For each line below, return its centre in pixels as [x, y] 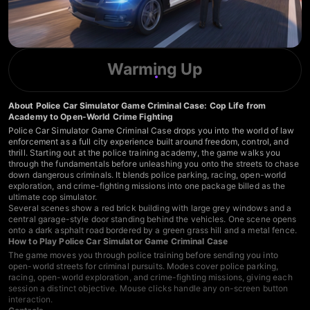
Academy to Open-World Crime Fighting [91, 117]
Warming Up [155, 69]
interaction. [31, 300]
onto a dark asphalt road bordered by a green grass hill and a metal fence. [153, 230]
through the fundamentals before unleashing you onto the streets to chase [154, 164]
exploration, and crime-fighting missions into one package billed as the [147, 186]
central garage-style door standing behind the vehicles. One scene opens [153, 219]
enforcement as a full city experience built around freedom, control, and [148, 142]
